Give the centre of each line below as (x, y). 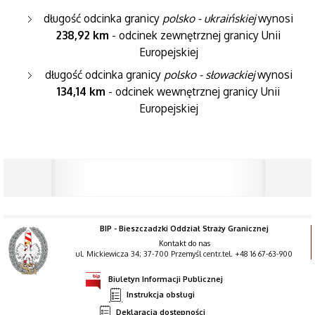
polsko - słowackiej (209, 74)
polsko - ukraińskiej (209, 19)
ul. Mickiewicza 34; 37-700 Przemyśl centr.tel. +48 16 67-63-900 (185, 254)
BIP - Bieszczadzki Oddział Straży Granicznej (185, 229)
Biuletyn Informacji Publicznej (165, 279)
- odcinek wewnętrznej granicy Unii (193, 91)
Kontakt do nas (184, 244)
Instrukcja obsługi (161, 294)
